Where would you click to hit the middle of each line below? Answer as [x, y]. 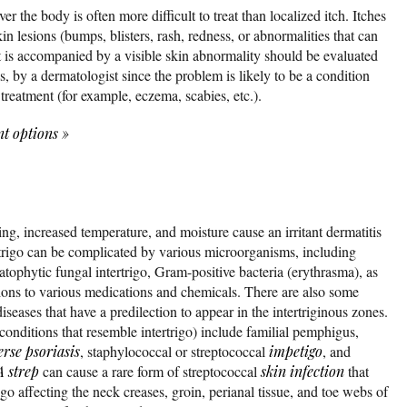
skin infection [303, 372]
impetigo [296, 352]
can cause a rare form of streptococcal [150, 372]
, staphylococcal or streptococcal [174, 352]
